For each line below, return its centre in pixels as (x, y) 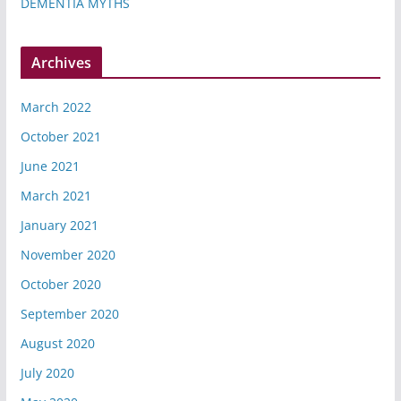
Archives (61, 63)
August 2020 (57, 344)
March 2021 (55, 196)
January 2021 (59, 226)
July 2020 (47, 373)
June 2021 (50, 166)
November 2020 (68, 255)
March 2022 (55, 107)
